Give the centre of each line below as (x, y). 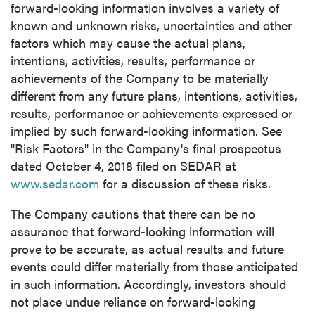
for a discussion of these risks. (185, 183)
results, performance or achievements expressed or (152, 113)
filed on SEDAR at (185, 166)
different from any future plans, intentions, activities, (154, 95)
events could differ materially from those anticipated (154, 266)
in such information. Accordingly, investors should (148, 284)
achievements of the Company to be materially (140, 78)
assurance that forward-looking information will (142, 231)
